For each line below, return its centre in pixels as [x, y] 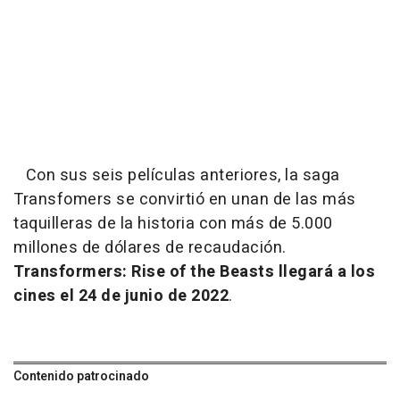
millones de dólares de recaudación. [150, 247]
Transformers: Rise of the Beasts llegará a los [194, 271]
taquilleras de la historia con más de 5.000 [173, 223]
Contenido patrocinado [81, 376]
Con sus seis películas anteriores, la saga [177, 175]
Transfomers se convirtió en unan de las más [185, 199]
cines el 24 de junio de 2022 [121, 296]
